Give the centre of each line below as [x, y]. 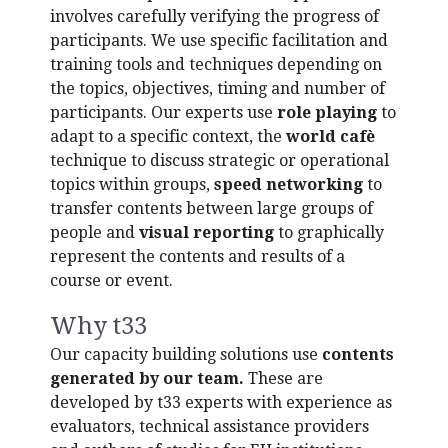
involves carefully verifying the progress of [214, 16]
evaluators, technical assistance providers [209, 426]
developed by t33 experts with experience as [221, 402]
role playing [327, 112]
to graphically [329, 232]
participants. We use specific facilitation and [219, 40]
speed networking [288, 184]
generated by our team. [147, 378]
